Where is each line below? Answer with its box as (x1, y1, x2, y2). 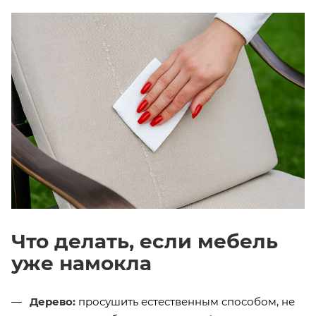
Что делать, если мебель (11, 229, 278, 253)
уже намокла (11, 250, 152, 275)
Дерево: (30, 294, 75, 308)
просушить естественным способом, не (75, 294, 295, 308)
